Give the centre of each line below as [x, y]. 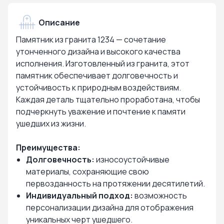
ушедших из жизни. [51, 123]
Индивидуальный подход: [79, 195]
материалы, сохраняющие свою [87, 171]
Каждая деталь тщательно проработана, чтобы [108, 99]
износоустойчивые [132, 159]
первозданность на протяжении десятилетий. [115, 183]
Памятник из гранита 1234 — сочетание [91, 39]
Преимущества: [48, 147]
